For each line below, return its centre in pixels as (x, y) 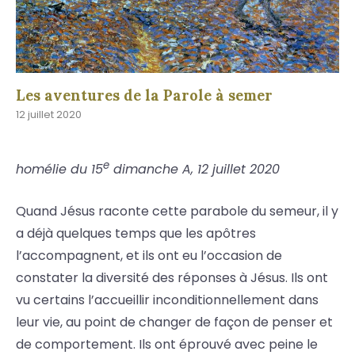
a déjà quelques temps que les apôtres (136, 234)
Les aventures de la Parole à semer (144, 95)
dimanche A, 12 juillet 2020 (195, 170)
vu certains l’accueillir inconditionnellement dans (167, 300)
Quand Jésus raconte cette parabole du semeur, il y (177, 212)
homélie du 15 (59, 170)
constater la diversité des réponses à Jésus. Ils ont (172, 278)
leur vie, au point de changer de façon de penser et (174, 323)
